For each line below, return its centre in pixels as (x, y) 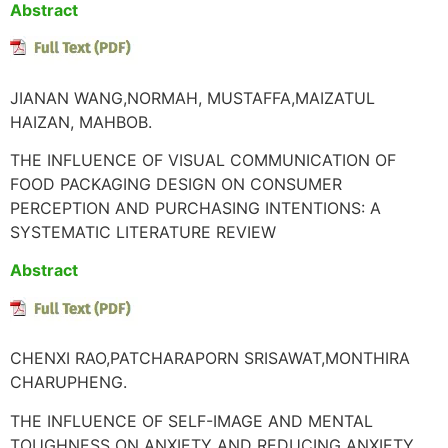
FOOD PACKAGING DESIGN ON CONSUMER (176, 184)
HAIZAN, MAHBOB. (81, 121)
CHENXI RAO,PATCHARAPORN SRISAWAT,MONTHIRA (210, 358)
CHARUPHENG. (68, 382)
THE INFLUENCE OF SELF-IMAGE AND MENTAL (191, 420)
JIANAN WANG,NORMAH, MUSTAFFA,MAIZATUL (192, 97)
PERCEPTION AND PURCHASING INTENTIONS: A (195, 208)
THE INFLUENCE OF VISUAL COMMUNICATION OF (203, 160)
